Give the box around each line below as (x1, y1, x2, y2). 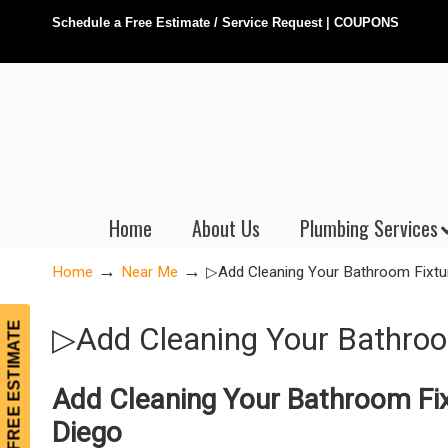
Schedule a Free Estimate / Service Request (52, 15, 322, 30)
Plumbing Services (300, 213, 438, 243)
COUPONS (334, 15, 399, 30)
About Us (192, 213, 260, 243)
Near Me (121, 263, 178, 281)
